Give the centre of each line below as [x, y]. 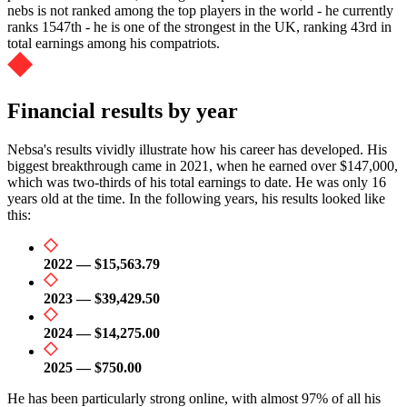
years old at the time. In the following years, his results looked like [196, 198]
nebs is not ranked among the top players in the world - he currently [200, 10]
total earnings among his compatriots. [114, 43]
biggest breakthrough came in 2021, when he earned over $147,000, [203, 165]
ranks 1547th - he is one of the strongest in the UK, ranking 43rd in [199, 26]
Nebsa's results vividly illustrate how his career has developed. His [197, 149]
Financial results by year [123, 110]
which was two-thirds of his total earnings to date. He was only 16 [197, 182]
